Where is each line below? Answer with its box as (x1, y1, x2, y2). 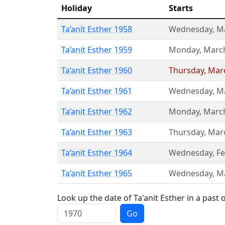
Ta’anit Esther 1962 (61, 106, 132, 117)
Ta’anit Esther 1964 (61, 147, 132, 158)
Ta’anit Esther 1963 (61, 127, 132, 138)
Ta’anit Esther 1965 (61, 168, 132, 179)
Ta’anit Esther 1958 (61, 24, 132, 35)
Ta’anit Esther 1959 (61, 44, 132, 55)
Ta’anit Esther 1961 (61, 85, 132, 96)
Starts (169, 3, 193, 14)
